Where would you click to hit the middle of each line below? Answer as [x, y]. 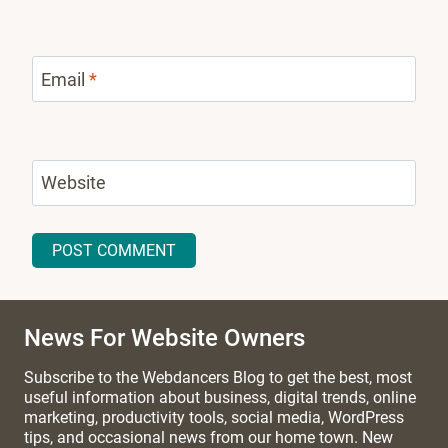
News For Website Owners [164, 338]
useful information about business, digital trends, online [220, 398]
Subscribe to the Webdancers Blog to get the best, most [218, 378]
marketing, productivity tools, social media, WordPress [214, 418]
